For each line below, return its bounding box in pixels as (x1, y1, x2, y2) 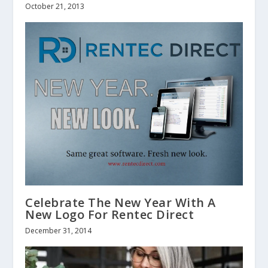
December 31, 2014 (25, 225, 92, 236)
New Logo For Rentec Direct (25, 206, 194, 223)
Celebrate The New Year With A (25, 194, 216, 211)
